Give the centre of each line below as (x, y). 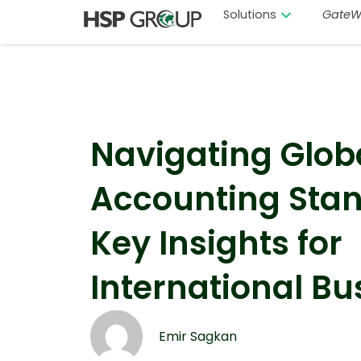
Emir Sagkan (198, 336)
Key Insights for (216, 243)
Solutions (249, 15)
